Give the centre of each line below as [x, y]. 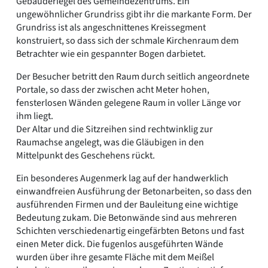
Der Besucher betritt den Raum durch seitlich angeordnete [133, 76]
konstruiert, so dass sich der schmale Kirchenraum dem [127, 40]
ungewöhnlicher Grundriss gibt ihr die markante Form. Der [134, 14]
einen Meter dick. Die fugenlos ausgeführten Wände [120, 244]
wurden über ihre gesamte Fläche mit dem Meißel [115, 257]
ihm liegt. [35, 116]
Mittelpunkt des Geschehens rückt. [86, 155]
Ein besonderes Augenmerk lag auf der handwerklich [122, 178]
